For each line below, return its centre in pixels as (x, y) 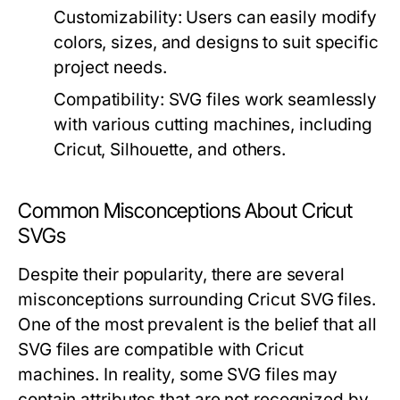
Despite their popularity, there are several (181, 275)
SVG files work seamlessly (271, 100)
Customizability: (118, 18)
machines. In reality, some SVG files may (178, 375)
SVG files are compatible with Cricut (161, 350)
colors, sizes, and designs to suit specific (216, 43)
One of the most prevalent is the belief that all (197, 325)
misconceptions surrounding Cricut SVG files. (197, 300)
